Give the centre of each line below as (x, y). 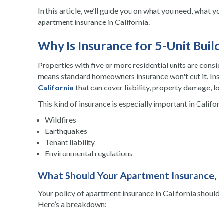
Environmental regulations (89, 153)
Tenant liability (70, 142)
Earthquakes (66, 131)
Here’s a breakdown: (72, 204)
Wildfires (61, 120)
